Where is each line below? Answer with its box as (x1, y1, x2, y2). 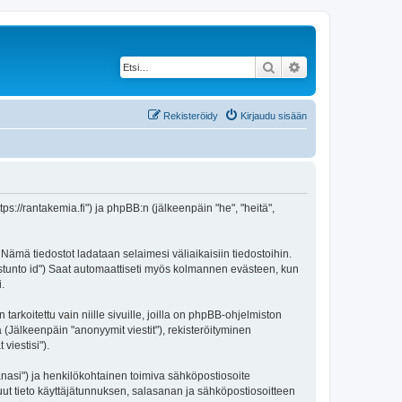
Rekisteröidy (163, 109, 218, 121)
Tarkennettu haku (301, 58, 400, 74)
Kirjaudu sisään (240, 109, 307, 121)
